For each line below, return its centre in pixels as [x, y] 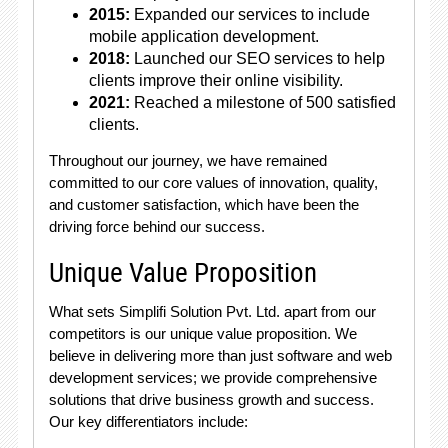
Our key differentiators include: [148, 421]
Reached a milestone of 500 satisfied [262, 102]
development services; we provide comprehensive [212, 377]
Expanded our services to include [249, 14]
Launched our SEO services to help [257, 58]
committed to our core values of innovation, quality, [213, 182]
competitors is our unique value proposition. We [202, 333]
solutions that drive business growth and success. [211, 399]
